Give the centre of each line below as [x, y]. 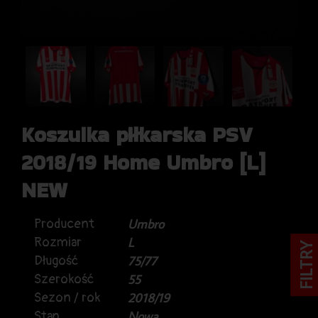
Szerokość [64, 279]
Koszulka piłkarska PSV [137, 135]
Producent [64, 224]
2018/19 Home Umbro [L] [143, 162]
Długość [56, 261]
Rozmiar [58, 242]
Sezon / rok [67, 297]
